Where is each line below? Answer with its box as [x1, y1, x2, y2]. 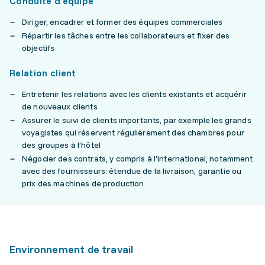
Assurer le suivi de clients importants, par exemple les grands [22, 115, 251, 125]
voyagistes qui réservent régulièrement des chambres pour [22, 127, 244, 138]
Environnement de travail [9, 243, 134, 256]
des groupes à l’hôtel [22, 140, 101, 150]
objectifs [22, 43, 55, 53]
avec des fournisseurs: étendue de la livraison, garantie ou [22, 166, 242, 176]
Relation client [9, 67, 76, 79]
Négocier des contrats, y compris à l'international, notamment [22, 153, 253, 164]
